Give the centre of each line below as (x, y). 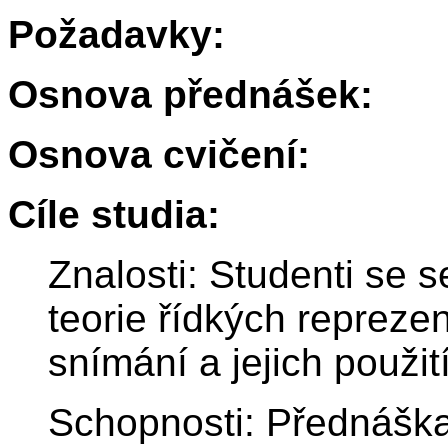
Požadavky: (116, 35)
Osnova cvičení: (159, 155)
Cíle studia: (114, 215)
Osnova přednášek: (190, 95)
